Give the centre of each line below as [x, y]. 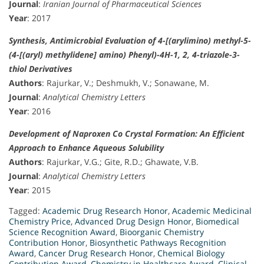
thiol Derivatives [41, 69]
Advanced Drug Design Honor [133, 222]
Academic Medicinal [212, 211]
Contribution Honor [47, 243]
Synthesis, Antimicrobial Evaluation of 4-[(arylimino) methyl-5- [130, 41]
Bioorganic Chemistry [162, 232]
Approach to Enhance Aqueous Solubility [86, 148]
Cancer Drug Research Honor [96, 253]
